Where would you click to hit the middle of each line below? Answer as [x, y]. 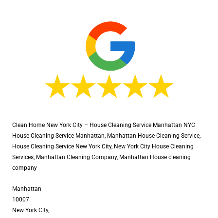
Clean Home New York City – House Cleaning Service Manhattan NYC [104, 125]
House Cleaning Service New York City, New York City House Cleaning [103, 146]
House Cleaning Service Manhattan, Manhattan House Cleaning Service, [106, 136]
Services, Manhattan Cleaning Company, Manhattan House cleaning [101, 157]
